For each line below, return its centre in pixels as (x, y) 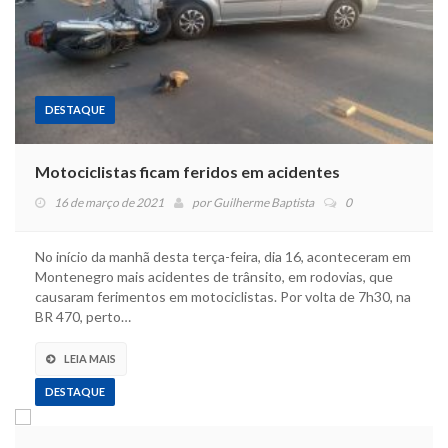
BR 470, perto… (83, 316)
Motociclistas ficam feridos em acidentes (187, 171)
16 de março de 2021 (109, 202)
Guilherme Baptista (263, 202)
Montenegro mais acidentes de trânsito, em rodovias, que (214, 276)
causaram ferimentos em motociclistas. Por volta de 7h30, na (223, 296)
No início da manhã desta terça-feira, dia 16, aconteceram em (223, 256)
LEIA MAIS (90, 358)
